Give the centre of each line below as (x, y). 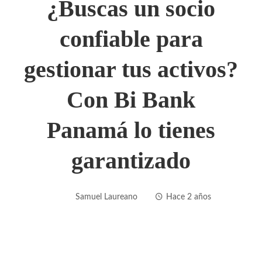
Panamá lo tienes (131, 130)
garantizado (131, 160)
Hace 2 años (189, 196)
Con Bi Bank (131, 99)
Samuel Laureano (106, 196)
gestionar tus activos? (131, 69)
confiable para (131, 39)
